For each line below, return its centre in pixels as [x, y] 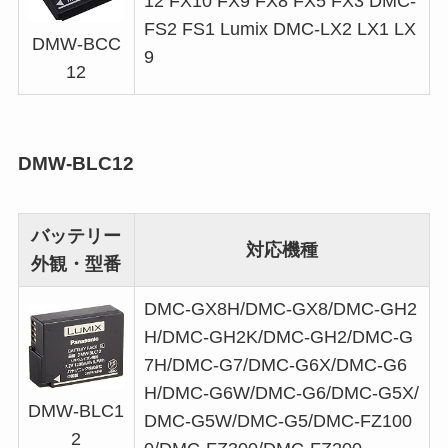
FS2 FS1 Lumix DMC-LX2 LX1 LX [279, 28]
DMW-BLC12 [75, 164]
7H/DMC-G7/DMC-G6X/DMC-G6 [275, 365]
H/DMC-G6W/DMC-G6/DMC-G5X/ [281, 393]
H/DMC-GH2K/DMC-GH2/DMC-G [278, 337]
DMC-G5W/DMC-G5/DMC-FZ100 [277, 421]
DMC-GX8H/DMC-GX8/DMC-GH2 [280, 309]
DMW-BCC [76, 43]
